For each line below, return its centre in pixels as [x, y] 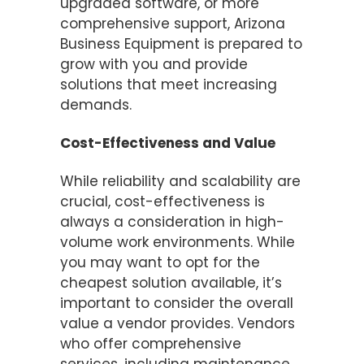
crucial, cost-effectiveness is [162, 202]
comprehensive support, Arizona [173, 24]
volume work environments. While [178, 243]
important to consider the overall [177, 303]
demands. [96, 105]
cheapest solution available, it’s [171, 283]
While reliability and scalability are [180, 182]
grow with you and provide [154, 65]
